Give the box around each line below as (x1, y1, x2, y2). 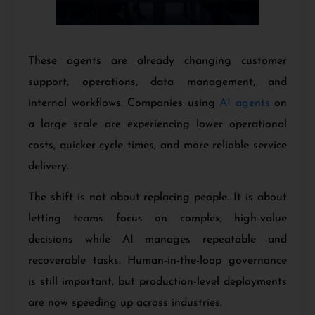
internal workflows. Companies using (28, 97, 219, 109)
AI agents (219, 97, 270, 109)
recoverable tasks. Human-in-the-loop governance (28, 255, 287, 266)
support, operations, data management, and (28, 76, 287, 88)
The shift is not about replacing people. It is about (28, 191, 287, 203)
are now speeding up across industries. (28, 297, 222, 309)
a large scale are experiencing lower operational (28, 118, 287, 130)
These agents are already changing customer (28, 55, 287, 67)
